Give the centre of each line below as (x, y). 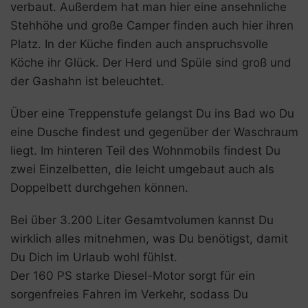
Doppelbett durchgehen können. (99, 188)
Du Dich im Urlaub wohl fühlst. (94, 257)
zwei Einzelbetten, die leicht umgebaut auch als (142, 169)
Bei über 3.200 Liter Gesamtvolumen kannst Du (142, 220)
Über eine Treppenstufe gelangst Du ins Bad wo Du (152, 114)
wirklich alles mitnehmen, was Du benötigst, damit (149, 239)
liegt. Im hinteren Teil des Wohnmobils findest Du (145, 151)
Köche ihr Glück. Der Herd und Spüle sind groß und (151, 63)
